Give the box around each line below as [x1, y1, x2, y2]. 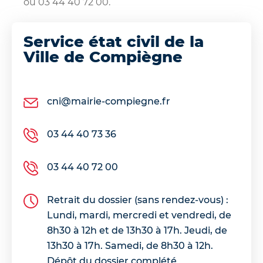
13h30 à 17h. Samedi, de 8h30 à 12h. [47, 240, 213, 251]
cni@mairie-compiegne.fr [47, 95, 170, 107]
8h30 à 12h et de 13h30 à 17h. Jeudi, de [47, 224, 227, 236]
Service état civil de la [23, 32, 204, 51]
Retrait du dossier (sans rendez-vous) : [47, 194, 228, 205]
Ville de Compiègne [23, 47, 183, 66]
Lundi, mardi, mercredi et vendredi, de [47, 209, 231, 221]
